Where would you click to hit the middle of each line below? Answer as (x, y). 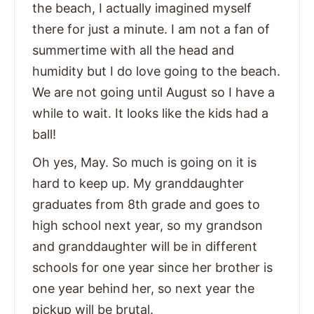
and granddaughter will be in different (145, 247)
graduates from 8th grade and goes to (146, 205)
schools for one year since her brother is (152, 268)
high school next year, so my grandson (148, 226)
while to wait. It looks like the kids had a (150, 114)
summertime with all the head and (133, 50)
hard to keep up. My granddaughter (138, 184)
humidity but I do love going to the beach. (156, 71)
